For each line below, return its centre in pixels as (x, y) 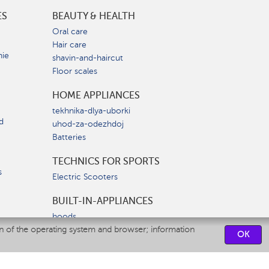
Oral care (70, 32)
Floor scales (75, 71)
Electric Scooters (85, 177)
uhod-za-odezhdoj (88, 124)
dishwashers (75, 256)
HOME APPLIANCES (96, 95)
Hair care (69, 45)
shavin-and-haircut (88, 58)
